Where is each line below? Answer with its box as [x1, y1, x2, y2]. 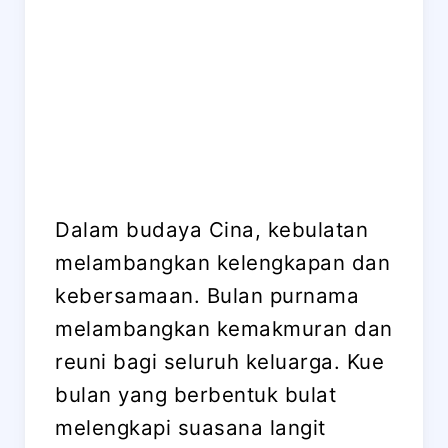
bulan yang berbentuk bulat [55, 382, 336, 407]
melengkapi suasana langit [55, 415, 326, 440]
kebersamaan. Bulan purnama [55, 283, 359, 308]
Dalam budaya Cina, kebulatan [55, 217, 368, 242]
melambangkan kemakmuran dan [55, 316, 393, 341]
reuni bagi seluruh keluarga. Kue [55, 349, 384, 374]
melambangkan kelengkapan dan [55, 250, 390, 275]
